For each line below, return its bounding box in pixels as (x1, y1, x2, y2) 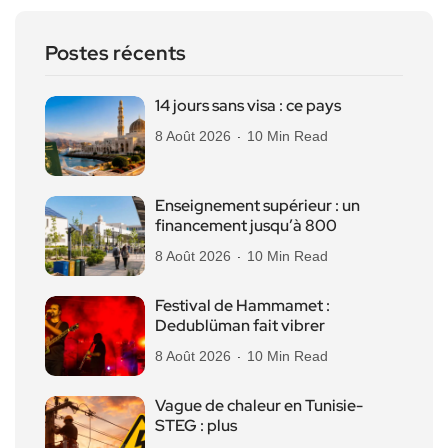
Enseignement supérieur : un (155, 194, 360, 216)
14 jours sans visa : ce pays (155, 94, 341, 116)
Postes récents (45, 39, 186, 66)
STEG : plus (155, 414, 237, 436)
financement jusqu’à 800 (155, 214, 337, 236)
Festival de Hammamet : (155, 294, 330, 316)
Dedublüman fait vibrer (155, 314, 325, 336)
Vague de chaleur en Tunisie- (155, 394, 363, 416)
